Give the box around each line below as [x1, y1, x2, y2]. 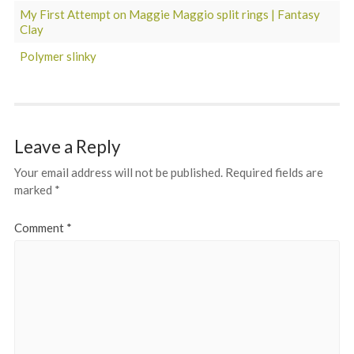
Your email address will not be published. [13, 164, 223, 179]
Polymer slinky [20, 48, 97, 63]
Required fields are [224, 164, 323, 179]
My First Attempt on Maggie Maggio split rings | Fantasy [20, 6, 321, 21]
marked [13, 182, 55, 197]
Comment [13, 220, 66, 235]
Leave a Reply [13, 135, 121, 157]
